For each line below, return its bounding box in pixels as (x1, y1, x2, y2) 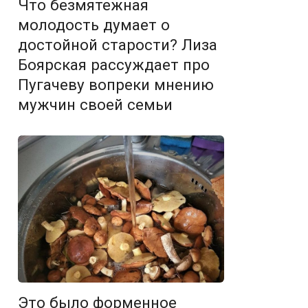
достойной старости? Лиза (18, 36, 217, 54)
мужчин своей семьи (18, 96, 173, 114)
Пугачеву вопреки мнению (18, 76, 214, 94)
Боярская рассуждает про (18, 56, 210, 74)
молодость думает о (18, 16, 170, 34)
